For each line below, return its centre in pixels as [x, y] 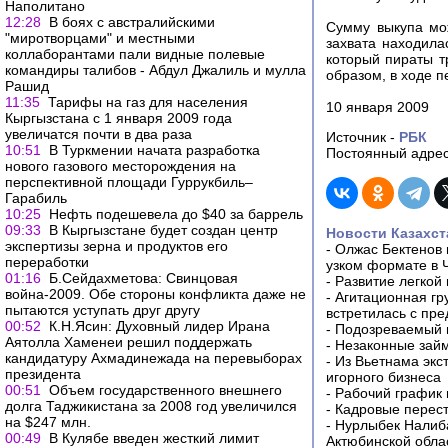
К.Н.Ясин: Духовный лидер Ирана [159, 326]
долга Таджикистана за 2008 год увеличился [151, 406]
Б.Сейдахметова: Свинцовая [143, 278]
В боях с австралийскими [132, 22]
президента [43, 374]
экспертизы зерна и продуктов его [116, 246]
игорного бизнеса [383, 377]
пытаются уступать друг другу [102, 310]
